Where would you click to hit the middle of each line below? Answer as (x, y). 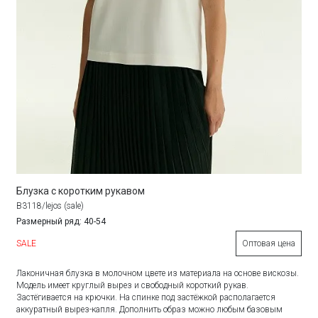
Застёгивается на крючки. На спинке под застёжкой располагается (146, 297)
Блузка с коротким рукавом (81, 191)
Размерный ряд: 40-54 (61, 221)
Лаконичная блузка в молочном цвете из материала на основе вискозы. (158, 273)
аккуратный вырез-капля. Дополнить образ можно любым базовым (150, 309)
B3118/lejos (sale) (50, 205)
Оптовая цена (268, 243)
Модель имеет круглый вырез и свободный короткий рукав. (133, 285)
